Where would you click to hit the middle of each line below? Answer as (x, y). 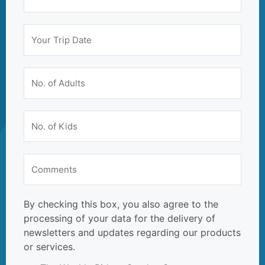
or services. (49, 247)
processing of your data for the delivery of (119, 219)
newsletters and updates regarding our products (132, 233)
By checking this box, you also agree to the (121, 204)
